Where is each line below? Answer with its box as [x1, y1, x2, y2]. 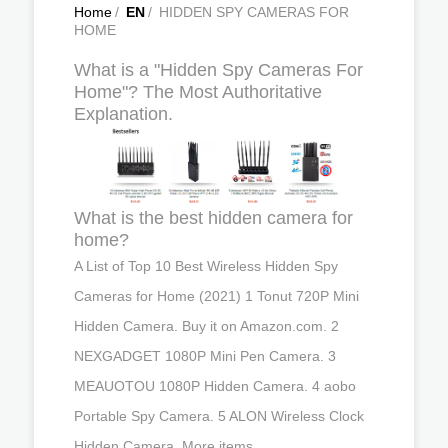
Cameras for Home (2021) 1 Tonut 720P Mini [74, 287, 359, 304]
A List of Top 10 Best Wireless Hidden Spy [74, 257, 338, 274]
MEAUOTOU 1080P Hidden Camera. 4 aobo [74, 377, 356, 394]
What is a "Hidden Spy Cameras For [74, 60, 363, 80]
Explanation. [74, 104, 173, 124]
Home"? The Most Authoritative [74, 82, 322, 102]
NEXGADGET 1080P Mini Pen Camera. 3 [74, 347, 336, 364]
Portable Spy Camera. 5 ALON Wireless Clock [74, 407, 364, 424]
